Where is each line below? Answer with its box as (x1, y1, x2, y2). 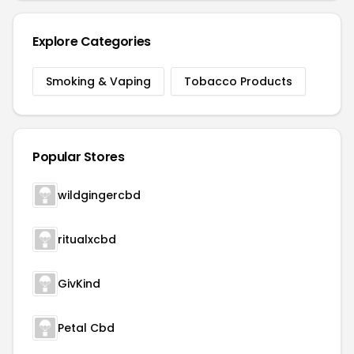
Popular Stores (32, 148, 125, 166)
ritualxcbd (58, 232, 116, 247)
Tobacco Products (184, 73, 292, 89)
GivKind (58, 276, 100, 292)
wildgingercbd (58, 187, 141, 203)
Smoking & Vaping (46, 73, 151, 89)
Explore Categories (32, 32, 151, 51)
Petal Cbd (58, 320, 115, 336)
